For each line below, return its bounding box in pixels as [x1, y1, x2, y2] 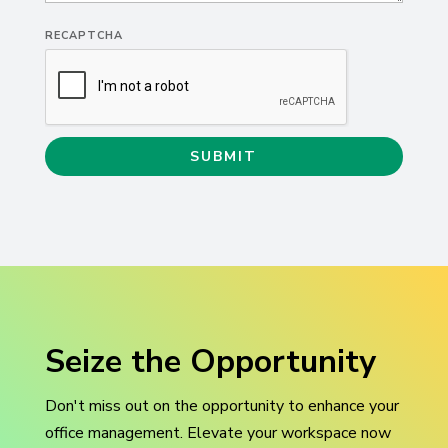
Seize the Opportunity [44, 340, 376, 384]
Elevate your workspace [186, 422, 357, 445]
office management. [44, 422, 187, 445]
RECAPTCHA [44, 28, 123, 44]
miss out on [88, 395, 170, 418]
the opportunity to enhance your [169, 395, 399, 418]
